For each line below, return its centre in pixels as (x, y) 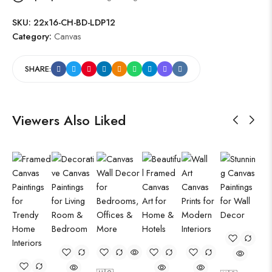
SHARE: (38, 69)
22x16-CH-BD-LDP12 (74, 22)
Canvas (68, 36)
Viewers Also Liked (69, 120)
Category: (33, 36)
